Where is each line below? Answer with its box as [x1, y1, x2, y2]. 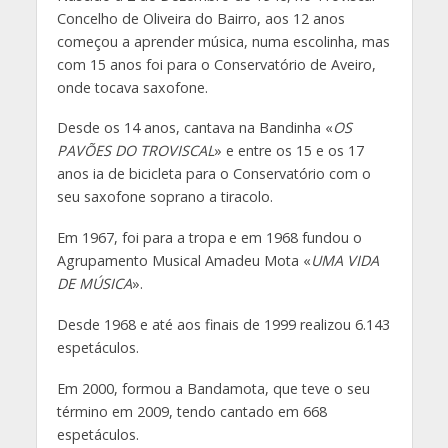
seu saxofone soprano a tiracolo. [56, 187, 273, 207]
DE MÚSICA [56, 274, 132, 294]
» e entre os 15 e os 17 [213, 141, 364, 161]
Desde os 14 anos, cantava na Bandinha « [56, 118, 333, 138]
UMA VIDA [310, 251, 379, 271]
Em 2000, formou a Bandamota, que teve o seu [56, 379, 370, 399]
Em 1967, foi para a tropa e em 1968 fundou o [56, 228, 362, 248]
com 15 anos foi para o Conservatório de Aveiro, [56, 54, 376, 74]
